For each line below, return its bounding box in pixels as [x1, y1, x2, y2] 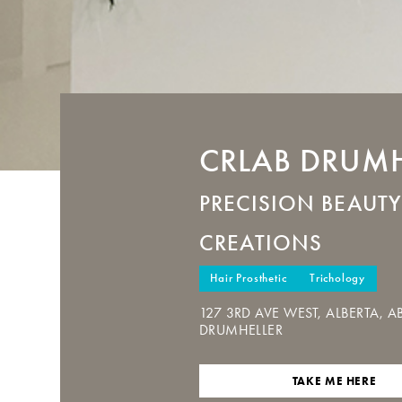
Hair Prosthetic [210, 271, 287, 286]
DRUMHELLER [198, 320, 284, 338]
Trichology [310, 271, 365, 286]
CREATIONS [198, 229, 323, 257]
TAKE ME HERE [292, 373, 377, 388]
